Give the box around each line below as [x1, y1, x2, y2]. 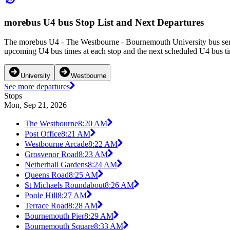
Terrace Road [25, 201, 68, 210]
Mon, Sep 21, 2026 [4, 101, 67, 110]
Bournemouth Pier [25, 212, 84, 221]
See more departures [4, 82, 70, 91]
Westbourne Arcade [25, 140, 88, 149]
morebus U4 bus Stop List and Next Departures [4, 16, 204, 28]
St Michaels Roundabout [25, 181, 105, 190]
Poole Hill [25, 191, 57, 200]
